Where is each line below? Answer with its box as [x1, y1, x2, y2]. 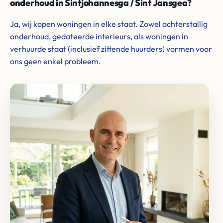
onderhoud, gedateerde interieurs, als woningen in [10, 31, 188, 41]
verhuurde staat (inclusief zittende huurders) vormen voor [10, 44, 212, 54]
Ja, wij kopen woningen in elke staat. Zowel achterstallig [10, 19, 208, 29]
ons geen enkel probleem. [10, 56, 101, 66]
